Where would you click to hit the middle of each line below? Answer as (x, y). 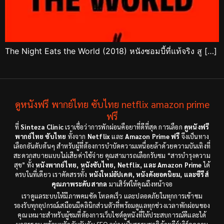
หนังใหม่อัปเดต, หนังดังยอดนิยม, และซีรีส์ (149, 174)
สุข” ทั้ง (25, 164)
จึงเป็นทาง (194, 136)
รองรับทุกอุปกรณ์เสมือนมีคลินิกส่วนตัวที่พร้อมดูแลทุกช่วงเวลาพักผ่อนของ (112, 205)
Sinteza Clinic (42, 126)
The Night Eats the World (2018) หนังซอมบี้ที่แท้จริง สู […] (111, 51)
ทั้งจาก (77, 136)
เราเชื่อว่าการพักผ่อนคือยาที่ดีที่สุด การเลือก (124, 126)
